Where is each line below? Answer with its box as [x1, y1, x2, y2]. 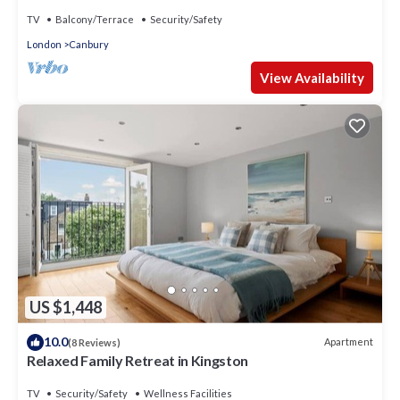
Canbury [69, 37, 109, 50]
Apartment [324, 336, 373, 348]
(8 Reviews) [68, 336, 121, 348]
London [27, 37, 62, 50]
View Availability [260, 69, 364, 86]
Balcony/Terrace [55, 12, 134, 25]
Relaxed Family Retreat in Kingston [27, 351, 249, 369]
